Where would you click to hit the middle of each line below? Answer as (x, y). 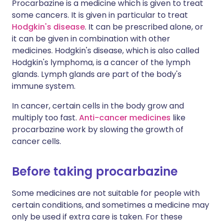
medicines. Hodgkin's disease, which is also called (106, 51)
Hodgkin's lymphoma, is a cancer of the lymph (101, 62)
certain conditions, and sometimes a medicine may (110, 205)
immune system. (44, 86)
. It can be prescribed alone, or (144, 27)
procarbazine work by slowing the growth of (98, 129)
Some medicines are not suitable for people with (106, 193)
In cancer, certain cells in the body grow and (98, 106)
